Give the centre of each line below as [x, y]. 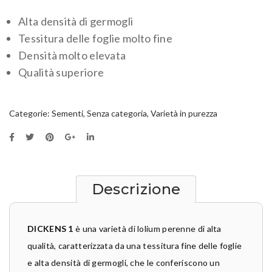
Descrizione [136, 189]
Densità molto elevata [72, 55]
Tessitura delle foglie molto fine [95, 38]
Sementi [67, 113]
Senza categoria [117, 113]
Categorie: [30, 113]
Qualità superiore [61, 72]
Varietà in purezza [184, 113]
